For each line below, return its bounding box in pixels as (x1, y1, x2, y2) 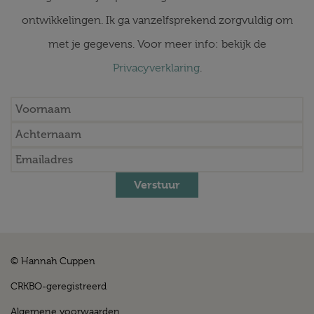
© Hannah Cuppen (11, 255, 95, 266)
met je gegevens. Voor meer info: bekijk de (48, 38, 266, 50)
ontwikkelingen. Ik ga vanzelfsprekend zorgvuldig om (21, 14, 293, 27)
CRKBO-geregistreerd (11, 280, 107, 292)
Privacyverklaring (112, 62, 200, 74)
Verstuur (134, 178, 180, 191)
